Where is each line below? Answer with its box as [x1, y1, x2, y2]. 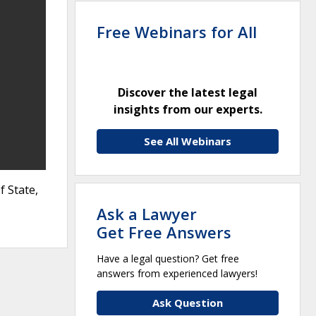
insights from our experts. [113, 101, 262, 117]
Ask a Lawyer [97, 202, 197, 224]
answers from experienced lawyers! [97, 266, 257, 280]
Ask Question [152, 295, 223, 310]
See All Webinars [144, 133, 231, 148]
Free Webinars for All [97, 20, 257, 42]
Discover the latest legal [118, 84, 257, 100]
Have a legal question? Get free [97, 251, 239, 265]
